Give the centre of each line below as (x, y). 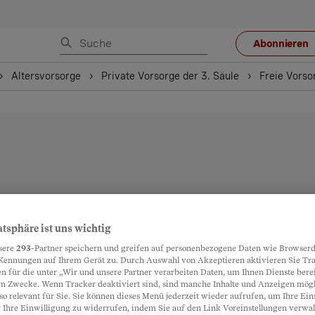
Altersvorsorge (46, 76)
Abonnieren (281, 44)
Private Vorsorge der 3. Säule (170, 76)
